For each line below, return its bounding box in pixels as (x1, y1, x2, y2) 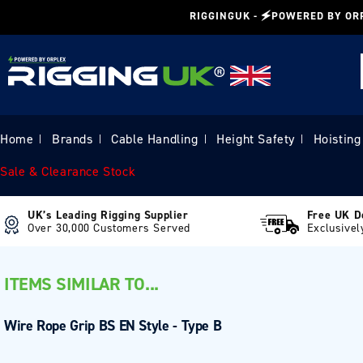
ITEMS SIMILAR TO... (4, 272, 159, 296)
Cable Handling (111, 130, 199, 147)
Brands (52, 130, 93, 147)
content (23, 17, 68, 33)
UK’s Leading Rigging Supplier (28, 207, 189, 223)
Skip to (23, 2, 64, 19)
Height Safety (216, 130, 296, 147)
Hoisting (313, 130, 361, 147)
